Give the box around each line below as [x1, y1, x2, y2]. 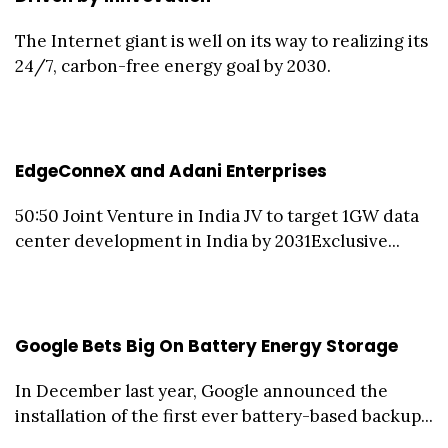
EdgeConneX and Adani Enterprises [15, 159, 327, 184]
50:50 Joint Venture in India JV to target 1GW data [15, 205, 419, 228]
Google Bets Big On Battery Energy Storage [15, 334, 398, 359]
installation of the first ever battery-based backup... [15, 405, 433, 428]
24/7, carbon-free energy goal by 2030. [15, 55, 331, 78]
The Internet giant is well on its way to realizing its [15, 30, 428, 53]
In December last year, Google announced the [15, 380, 388, 403]
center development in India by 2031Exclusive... [15, 230, 400, 253]
